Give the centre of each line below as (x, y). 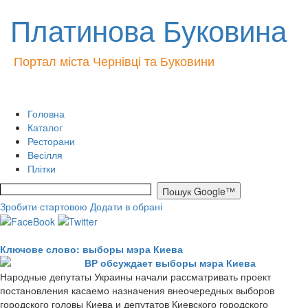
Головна (46, 113)
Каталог (45, 127)
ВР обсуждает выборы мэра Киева (170, 263)
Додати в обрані (126, 206)
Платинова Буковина (148, 30)
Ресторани (51, 141)
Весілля (45, 155)
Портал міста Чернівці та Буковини (114, 60)
